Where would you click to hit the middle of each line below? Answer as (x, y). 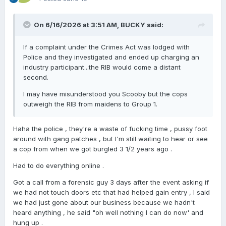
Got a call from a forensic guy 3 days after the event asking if (111, 182)
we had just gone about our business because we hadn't (104, 203)
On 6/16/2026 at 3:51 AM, (77, 25)
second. (37, 77)
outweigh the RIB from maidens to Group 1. (90, 104)
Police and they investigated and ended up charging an (111, 57)
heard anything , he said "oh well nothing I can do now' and (108, 213)
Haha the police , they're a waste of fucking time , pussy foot (110, 129)
